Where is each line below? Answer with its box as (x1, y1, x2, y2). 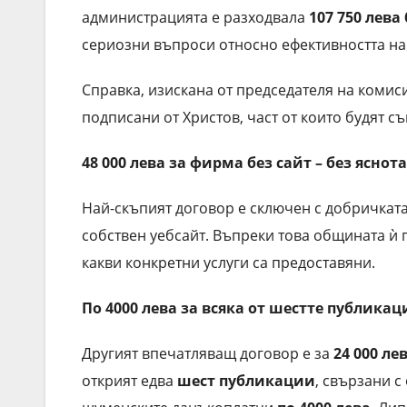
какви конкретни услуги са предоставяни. (82, 252, 375, 273)
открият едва (82, 370, 177, 391)
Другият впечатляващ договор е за (82, 342, 333, 363)
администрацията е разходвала (82, 6, 309, 27)
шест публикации (177, 370, 315, 391)
